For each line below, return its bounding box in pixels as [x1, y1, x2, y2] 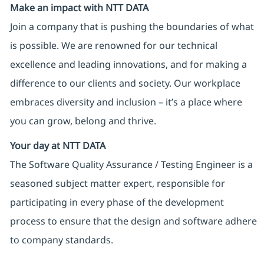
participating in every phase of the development [9, 196, 224, 209]
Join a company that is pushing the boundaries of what [9, 20, 254, 34]
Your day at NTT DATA [9, 139, 105, 153]
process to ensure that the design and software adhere [9, 214, 257, 228]
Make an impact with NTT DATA [9, 1, 148, 15]
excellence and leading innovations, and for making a [9, 58, 247, 71]
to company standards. [9, 233, 113, 247]
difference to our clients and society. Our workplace [9, 77, 240, 90]
